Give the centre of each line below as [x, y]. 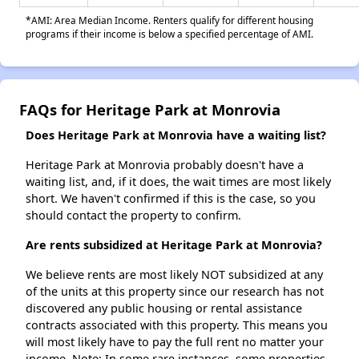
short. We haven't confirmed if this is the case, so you [171, 199]
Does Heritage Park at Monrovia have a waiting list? [176, 135]
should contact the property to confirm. [133, 216]
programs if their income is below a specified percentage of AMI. [169, 34]
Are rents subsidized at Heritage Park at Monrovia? [174, 245]
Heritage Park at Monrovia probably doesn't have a [165, 165]
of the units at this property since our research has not [175, 292]
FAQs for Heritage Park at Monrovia [150, 110]
